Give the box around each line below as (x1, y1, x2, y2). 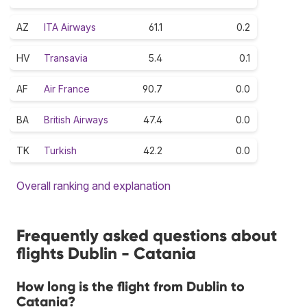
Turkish (44, 144, 77, 156)
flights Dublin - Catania (16, 243, 196, 263)
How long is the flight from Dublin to (16, 278, 245, 295)
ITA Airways (44, 21, 96, 33)
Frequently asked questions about (16, 225, 277, 245)
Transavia (44, 51, 88, 64)
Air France (44, 82, 90, 95)
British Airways (44, 113, 108, 125)
